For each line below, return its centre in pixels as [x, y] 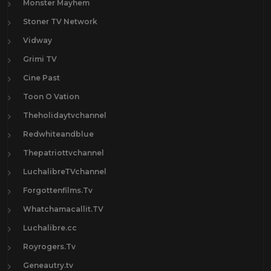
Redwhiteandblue [58, 134]
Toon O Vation [51, 96]
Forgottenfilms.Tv [58, 190]
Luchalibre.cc [50, 227]
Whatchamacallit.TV [63, 209]
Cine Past [41, 77]
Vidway [38, 40]
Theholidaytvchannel [65, 115]
